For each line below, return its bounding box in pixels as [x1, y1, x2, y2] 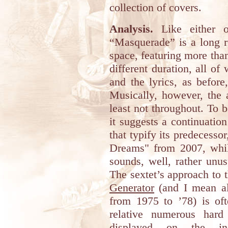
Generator [109, 181, 154, 194]
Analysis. [109, 22, 153, 35]
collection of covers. [109, 1, 202, 14]
